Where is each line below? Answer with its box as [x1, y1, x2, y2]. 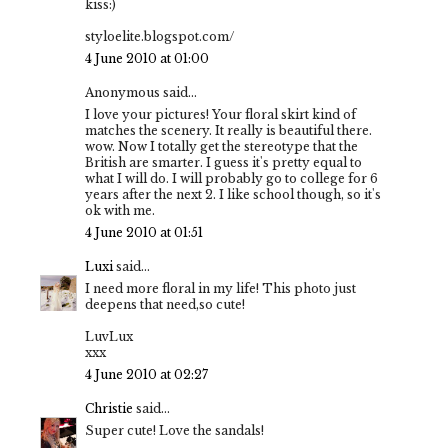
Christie [85, 401, 133, 417]
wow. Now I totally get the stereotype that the [85, 139, 358, 155]
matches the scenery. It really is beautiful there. [85, 123, 372, 139]
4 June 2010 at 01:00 [85, 51, 209, 67]
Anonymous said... [85, 85, 197, 101]
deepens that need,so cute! [85, 297, 245, 313]
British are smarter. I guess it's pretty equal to [85, 155, 362, 171]
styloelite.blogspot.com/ [85, 29, 235, 45]
